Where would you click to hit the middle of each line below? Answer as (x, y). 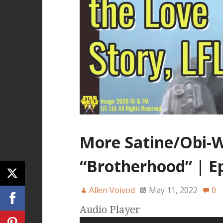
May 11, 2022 (173, 190)
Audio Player (110, 209)
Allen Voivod (112, 190)
